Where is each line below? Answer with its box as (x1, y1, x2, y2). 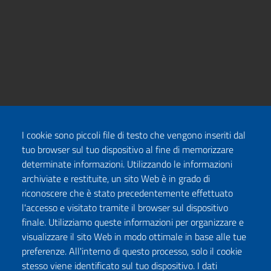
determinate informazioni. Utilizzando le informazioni (22, 157, 232, 171)
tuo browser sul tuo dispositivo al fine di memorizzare (22, 142, 233, 157)
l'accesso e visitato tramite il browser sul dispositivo (22, 200, 228, 215)
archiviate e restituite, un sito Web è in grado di (22, 171, 210, 186)
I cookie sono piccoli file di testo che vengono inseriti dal (22, 128, 246, 142)
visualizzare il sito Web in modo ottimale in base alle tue (22, 229, 246, 244)
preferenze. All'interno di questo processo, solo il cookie (22, 244, 242, 258)
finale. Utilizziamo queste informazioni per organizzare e (22, 215, 244, 229)
